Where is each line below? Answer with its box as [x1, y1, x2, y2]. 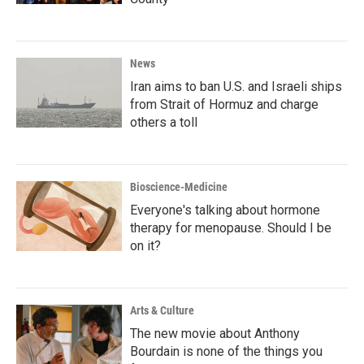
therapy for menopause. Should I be [130, 220, 331, 236]
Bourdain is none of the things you [130, 344, 323, 360]
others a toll [130, 115, 197, 131]
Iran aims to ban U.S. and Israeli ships [130, 79, 342, 95]
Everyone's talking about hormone [130, 202, 320, 219]
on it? [130, 238, 161, 254]
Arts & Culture [130, 304, 194, 318]
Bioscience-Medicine [130, 180, 227, 194]
